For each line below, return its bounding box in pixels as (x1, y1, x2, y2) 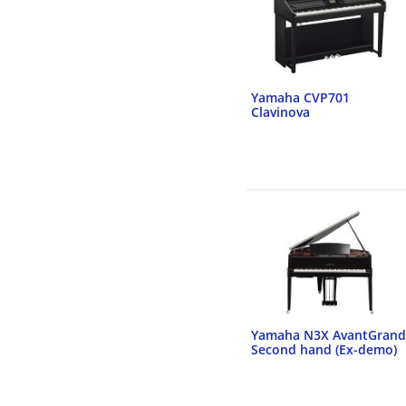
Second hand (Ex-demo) (251, 341, 397, 358)
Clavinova (251, 103, 310, 121)
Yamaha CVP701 (251, 89, 350, 106)
